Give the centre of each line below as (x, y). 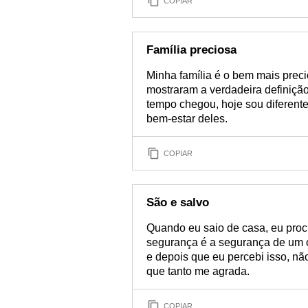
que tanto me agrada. (198, 271)
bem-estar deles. (187, 119)
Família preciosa (191, 50)
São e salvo (178, 202)
